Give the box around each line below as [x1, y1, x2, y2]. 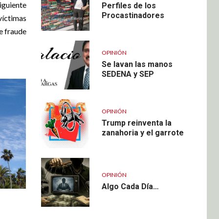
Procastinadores [101, 10, 164, 20]
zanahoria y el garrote [101, 128, 184, 137]
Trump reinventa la [101, 118, 172, 128]
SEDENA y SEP [101, 69, 154, 79]
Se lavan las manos [101, 59, 173, 69]
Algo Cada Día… [101, 181, 159, 191]
